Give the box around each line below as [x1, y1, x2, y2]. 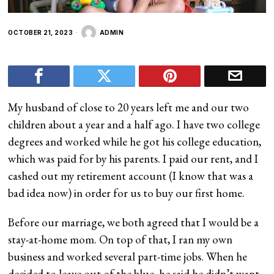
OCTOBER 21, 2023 [8, 28, 73, 36]
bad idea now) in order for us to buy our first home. [8, 185, 248, 201]
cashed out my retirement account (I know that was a [8, 168, 254, 183]
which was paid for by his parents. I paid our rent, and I [8, 150, 259, 166]
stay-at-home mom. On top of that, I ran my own [8, 231, 233, 247]
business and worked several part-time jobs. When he [8, 248, 248, 264]
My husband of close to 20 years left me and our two [8, 99, 250, 115]
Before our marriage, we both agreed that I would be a [8, 214, 259, 230]
